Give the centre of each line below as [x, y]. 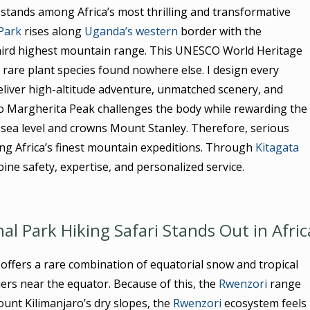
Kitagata [277, 147]
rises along [53, 31]
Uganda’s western [131, 31]
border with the [219, 31]
